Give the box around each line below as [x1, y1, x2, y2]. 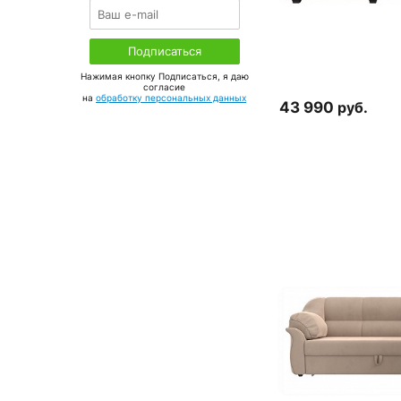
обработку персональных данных [96, 92, 246, 103]
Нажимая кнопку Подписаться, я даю [80, 71, 249, 81]
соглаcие [143, 81, 185, 92]
